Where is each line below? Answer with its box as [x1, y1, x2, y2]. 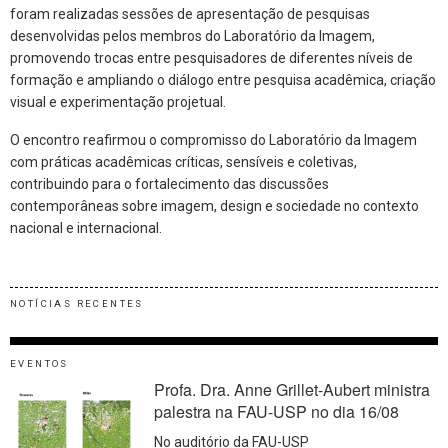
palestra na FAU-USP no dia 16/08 [154, 400, 400, 424]
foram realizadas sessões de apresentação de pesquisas [10, 5, 370, 22]
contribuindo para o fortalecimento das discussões [10, 175, 329, 192]
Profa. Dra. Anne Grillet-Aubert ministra [154, 378, 431, 402]
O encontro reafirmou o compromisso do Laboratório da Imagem [10, 131, 417, 148]
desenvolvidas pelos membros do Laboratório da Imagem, [10, 27, 375, 44]
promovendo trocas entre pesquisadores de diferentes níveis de [10, 49, 413, 66]
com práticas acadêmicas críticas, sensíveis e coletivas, [10, 153, 357, 170]
